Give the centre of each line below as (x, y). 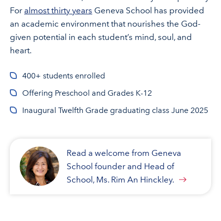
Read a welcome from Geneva (124, 153)
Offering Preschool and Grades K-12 (87, 93)
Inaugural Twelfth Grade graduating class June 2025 (115, 110)
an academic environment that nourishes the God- (105, 24)
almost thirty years (58, 10)
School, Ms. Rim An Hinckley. (120, 180)
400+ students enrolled (64, 76)
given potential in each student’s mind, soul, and (101, 37)
